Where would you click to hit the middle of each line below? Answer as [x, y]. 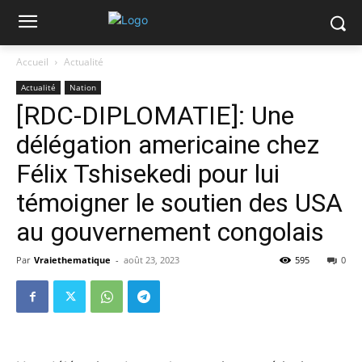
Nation [83, 87]
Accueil [32, 62]
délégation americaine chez [168, 145]
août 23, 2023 [152, 260]
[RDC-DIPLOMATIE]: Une [155, 116]
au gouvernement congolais [170, 232]
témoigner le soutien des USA [179, 203]
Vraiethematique [72, 260]
